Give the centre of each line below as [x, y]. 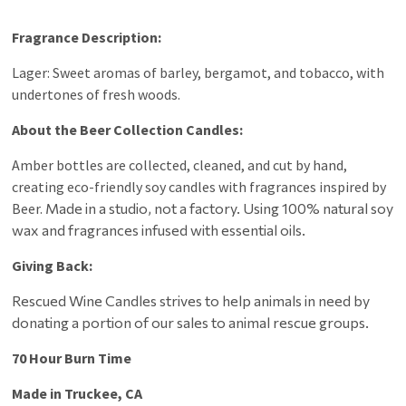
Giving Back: [53, 265]
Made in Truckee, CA [77, 393]
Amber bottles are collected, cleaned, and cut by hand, [180, 164]
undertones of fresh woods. [97, 94]
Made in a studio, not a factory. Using [164, 208]
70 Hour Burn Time [72, 358]
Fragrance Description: [87, 37]
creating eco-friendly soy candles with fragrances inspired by [199, 186]
